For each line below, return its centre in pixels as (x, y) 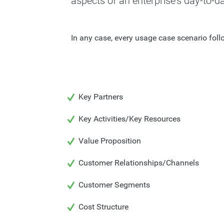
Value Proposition (110, 141)
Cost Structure (103, 207)
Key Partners (101, 97)
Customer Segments (114, 185)
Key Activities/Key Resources (129, 119)
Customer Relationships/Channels (139, 163)
